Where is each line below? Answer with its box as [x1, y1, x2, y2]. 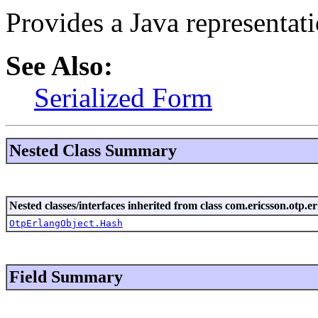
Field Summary [9, 267, 123, 286]
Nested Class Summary [9, 141, 177, 160]
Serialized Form [34, 82, 212, 113]
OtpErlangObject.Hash [9, 217, 123, 229]
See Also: [6, 50, 113, 81]
